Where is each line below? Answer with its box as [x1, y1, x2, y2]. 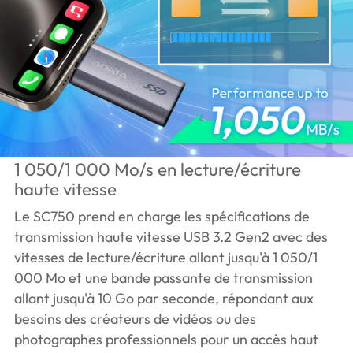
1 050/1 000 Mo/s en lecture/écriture [13, 158, 301, 180]
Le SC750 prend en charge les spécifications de [13, 206, 310, 225]
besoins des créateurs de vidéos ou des [13, 309, 256, 328]
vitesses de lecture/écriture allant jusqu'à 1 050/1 [13, 247, 318, 266]
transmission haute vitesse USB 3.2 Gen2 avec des [13, 227, 328, 246]
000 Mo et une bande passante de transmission [13, 268, 313, 287]
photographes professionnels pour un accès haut [13, 329, 318, 348]
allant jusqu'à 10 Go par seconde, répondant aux [13, 288, 314, 307]
